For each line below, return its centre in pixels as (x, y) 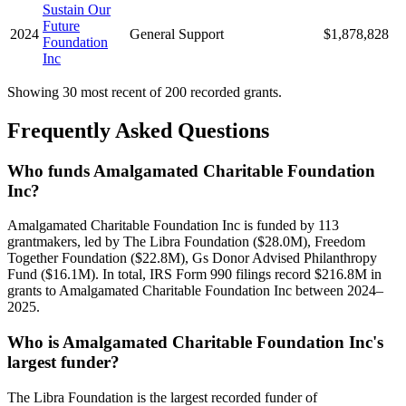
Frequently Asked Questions (138, 130)
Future (61, 25)
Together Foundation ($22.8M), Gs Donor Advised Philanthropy (192, 258)
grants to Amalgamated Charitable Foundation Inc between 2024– (195, 291)
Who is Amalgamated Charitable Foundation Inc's (195, 343)
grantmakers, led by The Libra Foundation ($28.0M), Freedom (186, 242)
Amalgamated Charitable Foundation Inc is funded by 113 (173, 226)
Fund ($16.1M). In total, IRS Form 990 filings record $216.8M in (194, 275)
